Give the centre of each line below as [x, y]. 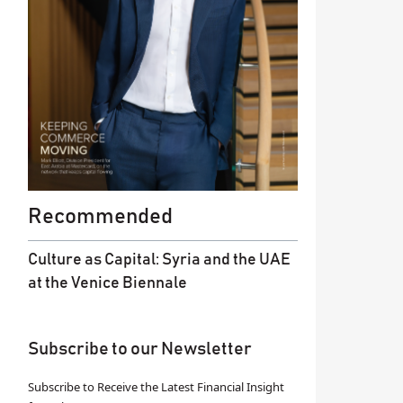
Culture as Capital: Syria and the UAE [159, 260]
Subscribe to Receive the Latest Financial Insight [156, 386]
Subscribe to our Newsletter [140, 349]
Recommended [100, 216]
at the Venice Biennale [107, 283]
